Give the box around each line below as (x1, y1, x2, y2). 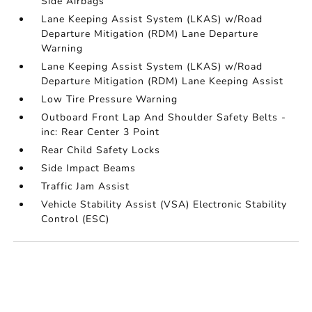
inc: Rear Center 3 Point (41, 125, 160, 139)
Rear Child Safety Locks (41, 143, 161, 157)
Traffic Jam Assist (41, 180, 130, 193)
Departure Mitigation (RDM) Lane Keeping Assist (41, 75, 284, 88)
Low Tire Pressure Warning (41, 93, 178, 106)
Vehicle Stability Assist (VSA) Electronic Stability (41, 198, 288, 211)
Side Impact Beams (41, 162, 136, 175)
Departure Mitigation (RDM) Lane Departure (41, 27, 259, 40)
